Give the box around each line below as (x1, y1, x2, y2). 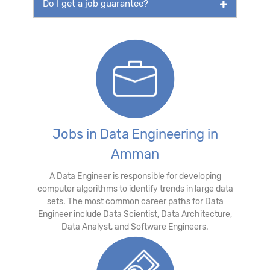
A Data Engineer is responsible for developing (49, 171, 221, 181)
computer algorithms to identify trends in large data (37, 183, 233, 194)
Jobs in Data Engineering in (52, 125, 218, 142)
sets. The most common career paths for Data (46, 196, 224, 207)
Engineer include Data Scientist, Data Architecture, (38, 209, 232, 219)
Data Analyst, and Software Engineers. (61, 221, 209, 232)
